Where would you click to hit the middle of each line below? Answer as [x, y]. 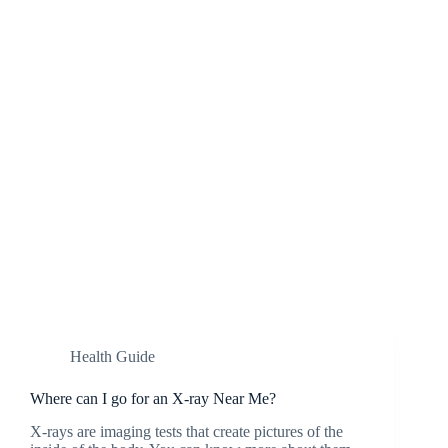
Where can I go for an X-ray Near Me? [153, 398]
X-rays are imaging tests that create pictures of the [186, 431]
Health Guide [112, 356]
